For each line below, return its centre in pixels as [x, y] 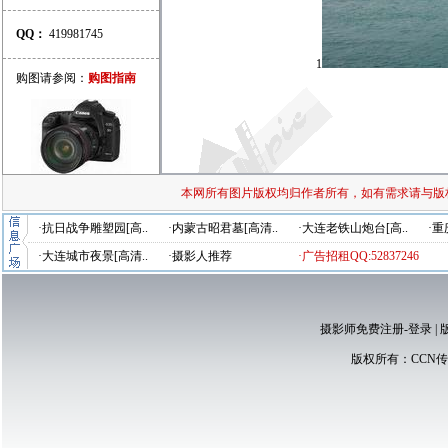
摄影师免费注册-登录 [375, 329]
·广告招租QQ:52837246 [358, 256]
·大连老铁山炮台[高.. [353, 228]
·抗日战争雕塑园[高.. [93, 228]
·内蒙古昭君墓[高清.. [223, 228]
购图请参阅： [52, 78]
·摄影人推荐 [200, 256]
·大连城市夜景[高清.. [93, 256]
